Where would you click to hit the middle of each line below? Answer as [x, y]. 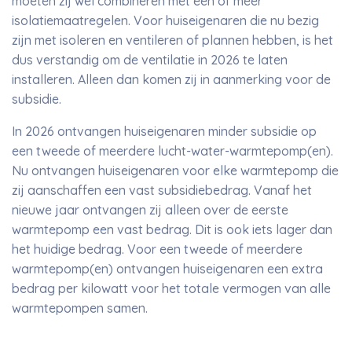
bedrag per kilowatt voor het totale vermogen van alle [171, 288]
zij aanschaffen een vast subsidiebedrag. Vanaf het [162, 190]
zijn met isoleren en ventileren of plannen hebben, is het [172, 40]
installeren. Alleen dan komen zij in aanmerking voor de [171, 79]
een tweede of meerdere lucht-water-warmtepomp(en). [172, 151]
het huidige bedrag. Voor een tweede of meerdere [157, 249]
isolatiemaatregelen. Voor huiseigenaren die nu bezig [165, 20]
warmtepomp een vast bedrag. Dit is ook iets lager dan [172, 229]
